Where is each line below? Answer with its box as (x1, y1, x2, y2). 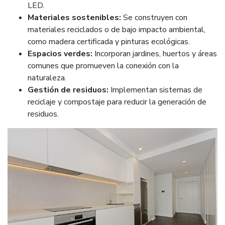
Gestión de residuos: (28, 84, 108, 95)
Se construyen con (121, 12, 187, 23)
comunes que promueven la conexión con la (28, 60, 179, 71)
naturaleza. (28, 72, 66, 83)
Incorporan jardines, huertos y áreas (92, 48, 217, 59)
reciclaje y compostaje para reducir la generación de (28, 96, 206, 107)
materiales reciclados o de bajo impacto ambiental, (28, 24, 205, 35)
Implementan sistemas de (108, 84, 202, 95)
